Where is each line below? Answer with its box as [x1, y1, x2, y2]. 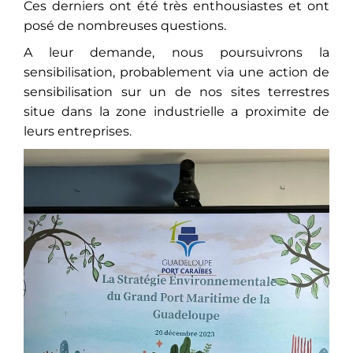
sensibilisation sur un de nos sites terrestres [24, 84, 329, 100]
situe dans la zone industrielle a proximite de [24, 104, 329, 120]
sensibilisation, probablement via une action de [24, 65, 329, 80]
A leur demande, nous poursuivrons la [24, 45, 329, 61]
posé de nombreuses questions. [24, 17, 226, 33]
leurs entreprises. [24, 124, 132, 139]
